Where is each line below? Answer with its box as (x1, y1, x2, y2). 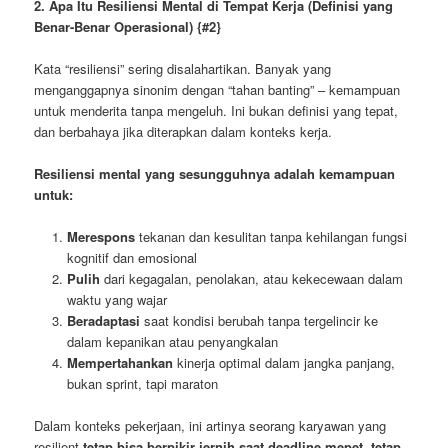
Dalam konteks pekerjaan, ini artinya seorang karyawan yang (34, 416, 387, 436)
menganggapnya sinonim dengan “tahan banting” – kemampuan (34, 79, 401, 99)
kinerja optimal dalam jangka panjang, (172, 352, 395, 372)
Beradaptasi (66, 310, 140, 330)
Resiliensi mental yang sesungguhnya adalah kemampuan (34, 163, 396, 183)
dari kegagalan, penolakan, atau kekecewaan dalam (99, 268, 403, 288)
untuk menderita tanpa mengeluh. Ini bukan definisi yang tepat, (34, 100, 399, 120)
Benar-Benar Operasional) (34, 16, 194, 36)
